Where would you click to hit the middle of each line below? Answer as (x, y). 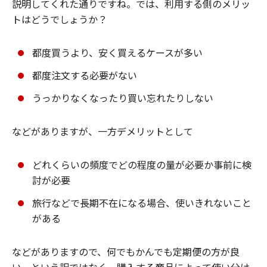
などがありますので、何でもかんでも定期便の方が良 (126, 251)
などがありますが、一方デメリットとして (103, 131)
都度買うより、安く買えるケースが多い (117, 52)
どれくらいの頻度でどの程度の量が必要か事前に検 (142, 164)
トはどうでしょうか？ (60, 19)
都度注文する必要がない (85, 75)
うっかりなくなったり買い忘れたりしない (123, 97)
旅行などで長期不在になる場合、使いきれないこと (142, 202)
